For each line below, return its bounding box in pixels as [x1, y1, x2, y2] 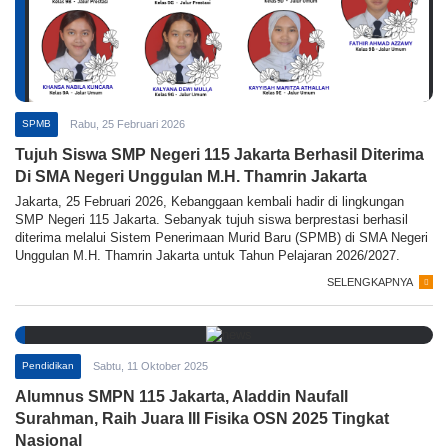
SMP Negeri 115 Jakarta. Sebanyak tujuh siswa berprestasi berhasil [15, 212, 408, 228]
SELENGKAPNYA [327, 276, 413, 289]
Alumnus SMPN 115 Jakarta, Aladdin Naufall [15, 388, 348, 406]
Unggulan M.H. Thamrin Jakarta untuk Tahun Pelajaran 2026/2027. [15, 248, 400, 264]
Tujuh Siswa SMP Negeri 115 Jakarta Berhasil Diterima [15, 146, 424, 164]
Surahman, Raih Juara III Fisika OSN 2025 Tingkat [15, 410, 389, 428]
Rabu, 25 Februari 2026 [70, 118, 185, 131]
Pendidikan [22, 360, 74, 372]
